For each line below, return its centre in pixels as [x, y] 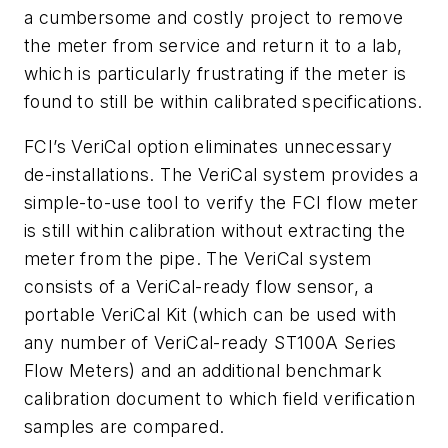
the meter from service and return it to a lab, [213, 45]
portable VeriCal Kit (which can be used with [210, 315]
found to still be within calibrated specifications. [223, 101]
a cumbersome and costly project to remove [214, 17]
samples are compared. [124, 427]
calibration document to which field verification [220, 399]
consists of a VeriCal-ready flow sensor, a [199, 287]
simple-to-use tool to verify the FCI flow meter [221, 203]
